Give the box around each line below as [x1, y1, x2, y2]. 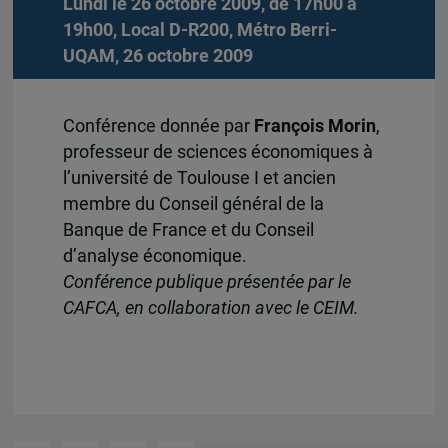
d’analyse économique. [62, 246, 247, 267]
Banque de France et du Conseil [62, 220, 314, 241]
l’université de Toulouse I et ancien [62, 168, 336, 189]
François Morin [253, 116, 376, 137]
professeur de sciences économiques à [62, 142, 373, 163]
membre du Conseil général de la [62, 194, 324, 215]
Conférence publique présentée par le [62, 272, 351, 293]
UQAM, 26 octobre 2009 [62, 46, 253, 67]
